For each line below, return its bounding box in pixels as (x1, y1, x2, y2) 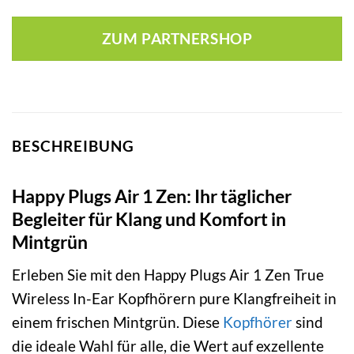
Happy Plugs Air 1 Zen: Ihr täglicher (12, 185, 292, 208)
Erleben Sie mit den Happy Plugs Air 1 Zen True (12, 265, 324, 284)
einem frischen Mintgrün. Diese (12, 312, 223, 331)
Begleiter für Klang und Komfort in (12, 208, 286, 231)
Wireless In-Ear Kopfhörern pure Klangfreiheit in (12, 288, 337, 307)
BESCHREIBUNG (12, 136, 134, 155)
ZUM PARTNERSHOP (101, 29, 253, 47)
